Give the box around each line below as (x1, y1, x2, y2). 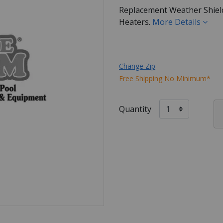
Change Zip (119, 61, 155, 71)
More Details (152, 16, 203, 27)
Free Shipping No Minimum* (119, 73, 211, 83)
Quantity (119, 103, 151, 114)
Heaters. (119, 16, 152, 27)
